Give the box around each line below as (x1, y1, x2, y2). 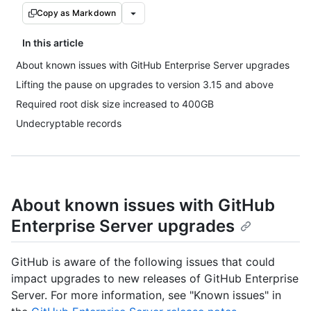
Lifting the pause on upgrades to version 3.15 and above (16, 78, 274, 90)
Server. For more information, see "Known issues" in (11, 288, 281, 303)
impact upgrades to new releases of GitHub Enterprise (11, 271, 299, 286)
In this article (22, 37, 83, 49)
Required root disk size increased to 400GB (16, 98, 214, 110)
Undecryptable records (16, 117, 121, 129)
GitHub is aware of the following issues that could (11, 255, 275, 269)
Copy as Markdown (37, 8, 117, 18)
